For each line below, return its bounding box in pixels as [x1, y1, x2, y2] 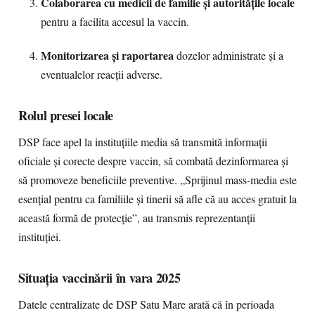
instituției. [18, 229, 61, 245]
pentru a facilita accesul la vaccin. [41, 14, 189, 30]
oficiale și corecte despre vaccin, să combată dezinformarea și [18, 153, 288, 169]
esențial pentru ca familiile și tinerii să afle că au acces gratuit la [18, 191, 297, 207]
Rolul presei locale [18, 105, 114, 124]
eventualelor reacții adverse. [41, 67, 162, 82]
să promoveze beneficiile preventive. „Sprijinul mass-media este [18, 172, 297, 188]
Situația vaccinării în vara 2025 [18, 268, 181, 287]
